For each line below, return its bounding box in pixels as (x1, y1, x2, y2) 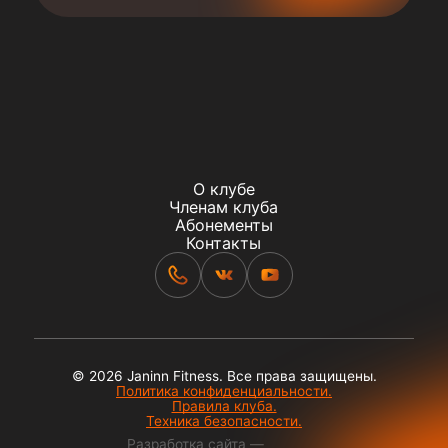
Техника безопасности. (146, 413, 302, 430)
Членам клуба (169, 197, 279, 218)
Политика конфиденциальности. (116, 383, 332, 400)
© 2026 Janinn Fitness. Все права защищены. (71, 368, 377, 385)
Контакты (186, 233, 262, 254)
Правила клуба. (171, 398, 277, 415)
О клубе (192, 179, 255, 200)
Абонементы (174, 215, 273, 236)
